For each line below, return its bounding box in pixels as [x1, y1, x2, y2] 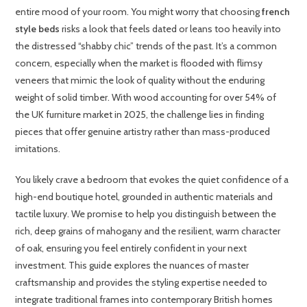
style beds [15, 23, 60, 36]
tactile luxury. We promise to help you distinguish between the [15, 208, 277, 221]
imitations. [15, 143, 61, 156]
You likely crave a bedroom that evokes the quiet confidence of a [15, 173, 289, 186]
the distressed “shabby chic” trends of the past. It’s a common [15, 40, 278, 53]
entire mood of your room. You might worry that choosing [15, 5, 262, 19]
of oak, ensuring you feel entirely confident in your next [15, 242, 247, 255]
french [262, 5, 291, 19]
